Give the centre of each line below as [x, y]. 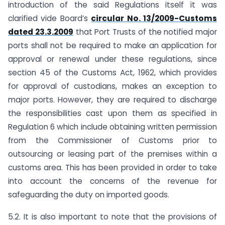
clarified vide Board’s [50, 18]
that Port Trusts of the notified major [145, 32]
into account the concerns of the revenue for [113, 181]
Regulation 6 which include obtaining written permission [113, 127]
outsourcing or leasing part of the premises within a [113, 154]
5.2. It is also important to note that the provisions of [113, 217]
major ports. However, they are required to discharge [113, 99]
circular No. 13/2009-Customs [154, 18]
